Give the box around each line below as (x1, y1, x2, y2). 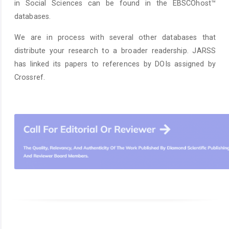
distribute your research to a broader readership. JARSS (14, 46, 216, 55)
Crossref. (14, 73, 45, 81)
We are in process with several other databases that (14, 33, 216, 41)
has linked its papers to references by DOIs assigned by (14, 59, 216, 68)
